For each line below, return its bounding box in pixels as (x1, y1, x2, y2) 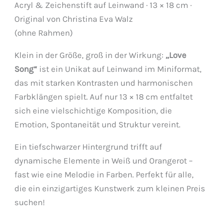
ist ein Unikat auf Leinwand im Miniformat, (37, 63, 202, 74)
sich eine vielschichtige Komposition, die (14, 105, 172, 115)
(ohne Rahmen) (14, 27, 73, 38)
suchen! (14, 197, 46, 207)
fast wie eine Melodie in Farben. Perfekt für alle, (14, 169, 194, 179)
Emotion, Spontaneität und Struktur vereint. (14, 119, 181, 129)
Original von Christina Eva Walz (14, 13, 133, 24)
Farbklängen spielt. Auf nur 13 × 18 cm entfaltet (14, 91, 193, 102)
